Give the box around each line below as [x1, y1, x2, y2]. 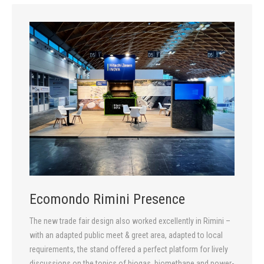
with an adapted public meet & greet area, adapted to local [29, 230, 223, 240]
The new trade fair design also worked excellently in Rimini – [29, 216, 230, 226]
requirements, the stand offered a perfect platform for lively [29, 245, 228, 255]
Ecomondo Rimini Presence [29, 191, 185, 208]
